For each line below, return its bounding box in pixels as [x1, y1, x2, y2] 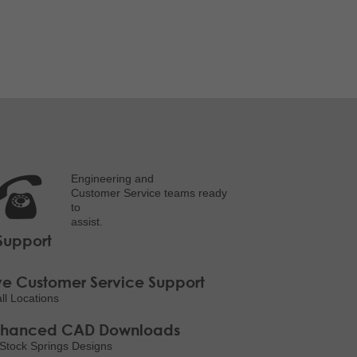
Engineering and [70, 173, 154, 185]
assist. [70, 216, 103, 228]
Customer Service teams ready [70, 187, 227, 199]
